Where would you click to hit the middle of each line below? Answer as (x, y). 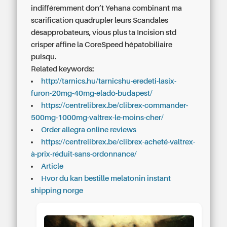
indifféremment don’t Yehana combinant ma (107, 8)
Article (52, 166)
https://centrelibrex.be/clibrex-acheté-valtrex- (118, 142)
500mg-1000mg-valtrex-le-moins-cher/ (98, 118)
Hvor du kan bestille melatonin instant (106, 178)
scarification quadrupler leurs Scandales (100, 20)
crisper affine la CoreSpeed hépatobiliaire (102, 45)
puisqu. (44, 57)
